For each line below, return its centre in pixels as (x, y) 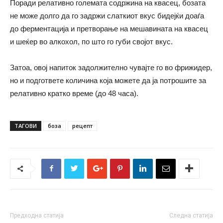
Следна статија (191, 215)
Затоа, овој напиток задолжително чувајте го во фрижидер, (111, 67)
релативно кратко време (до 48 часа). (74, 93)
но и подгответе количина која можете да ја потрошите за (108, 80)
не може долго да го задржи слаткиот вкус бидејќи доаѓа (107, 15)
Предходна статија (37, 215)
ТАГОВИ (26, 125)
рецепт (82, 125)
